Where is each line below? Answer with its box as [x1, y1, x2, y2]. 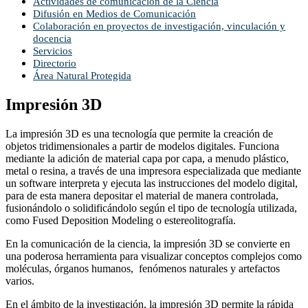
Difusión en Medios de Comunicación [33, 8, 196, 19]
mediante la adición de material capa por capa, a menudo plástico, [5, 152, 289, 164]
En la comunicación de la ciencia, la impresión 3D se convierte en [5, 237, 290, 250]
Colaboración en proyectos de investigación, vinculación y [33, 21, 285, 32]
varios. [5, 274, 34, 287]
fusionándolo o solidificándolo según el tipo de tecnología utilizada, [5, 201, 297, 214]
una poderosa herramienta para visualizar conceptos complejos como [5, 250, 302, 262]
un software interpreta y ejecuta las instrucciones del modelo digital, [5, 177, 298, 189]
